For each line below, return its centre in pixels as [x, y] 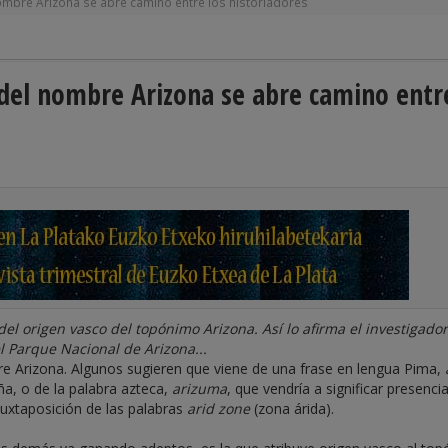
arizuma [199, 388]
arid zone [218, 408]
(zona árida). [292, 408]
